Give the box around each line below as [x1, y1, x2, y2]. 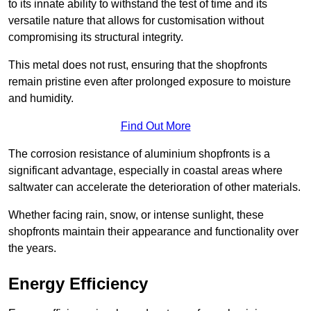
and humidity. [8, 92, 74, 105]
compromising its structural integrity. [8, 31, 183, 44]
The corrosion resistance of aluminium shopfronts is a [8, 148, 270, 160]
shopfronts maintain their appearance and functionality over [8, 226, 299, 238]
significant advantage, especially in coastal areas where [8, 165, 283, 177]
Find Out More [120, 120, 191, 133]
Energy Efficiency [8, 274, 148, 294]
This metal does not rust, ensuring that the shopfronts [8, 59, 267, 72]
